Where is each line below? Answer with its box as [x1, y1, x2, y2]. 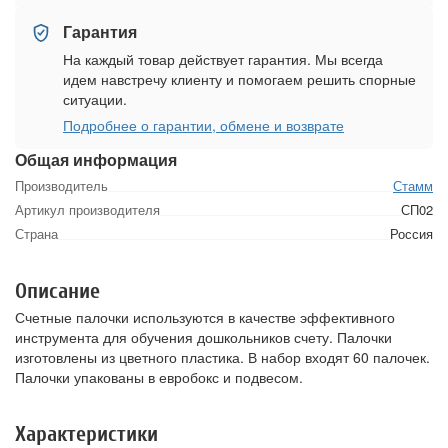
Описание [15, 278, 100, 304]
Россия [390, 224, 433, 243]
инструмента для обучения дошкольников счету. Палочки [15, 327, 392, 347]
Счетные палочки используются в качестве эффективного [15, 307, 395, 327]
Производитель [15, 176, 108, 195]
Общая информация [15, 148, 177, 171]
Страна [15, 224, 58, 243]
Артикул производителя [15, 200, 160, 219]
